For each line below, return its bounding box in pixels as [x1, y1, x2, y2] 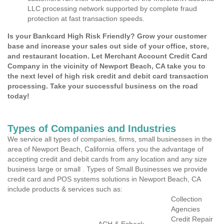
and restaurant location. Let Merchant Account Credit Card [7, 52, 207, 60]
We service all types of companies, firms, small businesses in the [7, 135, 212, 143]
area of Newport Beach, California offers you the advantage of [7, 145, 203, 153]
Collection [171, 195, 202, 203]
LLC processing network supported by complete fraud [27, 4, 197, 12]
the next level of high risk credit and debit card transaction [7, 72, 208, 80]
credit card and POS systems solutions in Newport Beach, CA [7, 175, 200, 183]
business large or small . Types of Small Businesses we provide [7, 165, 207, 173]
